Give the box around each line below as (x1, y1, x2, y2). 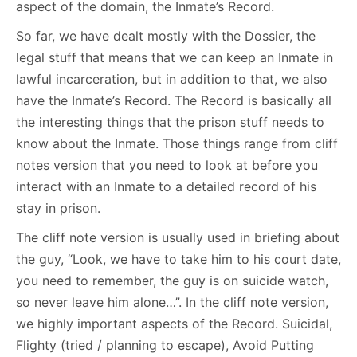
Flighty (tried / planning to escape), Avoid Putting (16, 337, 314, 354)
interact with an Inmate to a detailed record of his (16, 178, 316, 195)
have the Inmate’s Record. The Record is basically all (16, 92, 331, 109)
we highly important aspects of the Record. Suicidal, (16, 316, 332, 332)
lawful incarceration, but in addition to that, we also (16, 71, 328, 88)
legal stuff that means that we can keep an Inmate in (16, 49, 333, 66)
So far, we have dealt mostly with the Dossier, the (16, 28, 316, 45)
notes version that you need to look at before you (16, 157, 318, 174)
